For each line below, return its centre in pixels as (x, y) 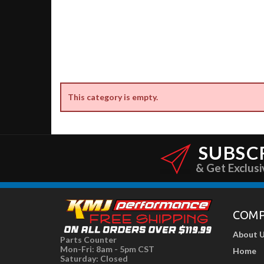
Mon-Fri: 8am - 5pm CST (107, 249)
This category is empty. (113, 97)
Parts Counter (88, 239)
